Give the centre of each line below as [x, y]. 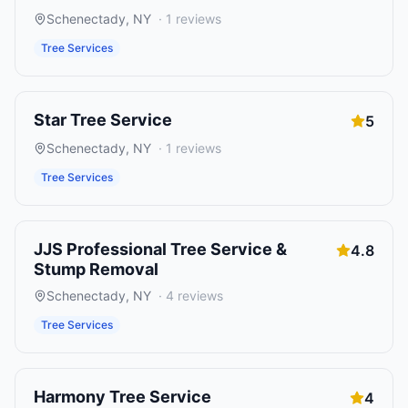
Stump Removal [96, 269]
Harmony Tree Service [122, 397]
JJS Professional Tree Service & [160, 249]
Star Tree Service [103, 120]
